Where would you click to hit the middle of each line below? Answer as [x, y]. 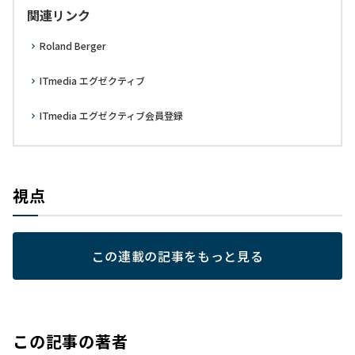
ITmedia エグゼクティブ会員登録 [111, 115]
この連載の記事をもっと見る [177, 256]
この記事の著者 [71, 341]
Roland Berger [73, 45]
